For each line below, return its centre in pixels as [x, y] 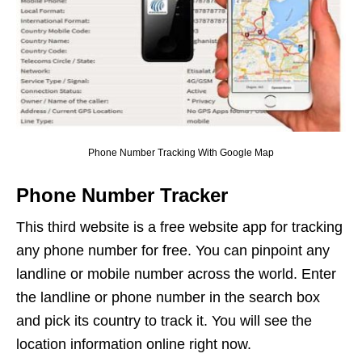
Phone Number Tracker [122, 195]
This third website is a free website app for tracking [179, 227]
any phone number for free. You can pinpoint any [173, 250]
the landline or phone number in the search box [168, 297]
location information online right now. [134, 344]
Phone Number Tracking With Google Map [181, 152]
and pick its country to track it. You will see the [164, 320]
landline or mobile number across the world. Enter [176, 274]
